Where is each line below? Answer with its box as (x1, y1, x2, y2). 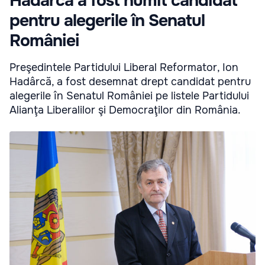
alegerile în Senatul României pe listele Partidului (9, 89, 249, 103)
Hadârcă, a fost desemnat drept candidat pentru (9, 75, 251, 89)
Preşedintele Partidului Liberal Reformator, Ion (9, 61, 238, 75)
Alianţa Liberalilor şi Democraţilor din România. (9, 104, 241, 117)
